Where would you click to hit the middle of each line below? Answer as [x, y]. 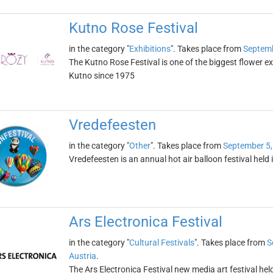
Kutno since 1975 [101, 76]
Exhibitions [150, 49]
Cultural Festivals [161, 243]
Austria [82, 256]
